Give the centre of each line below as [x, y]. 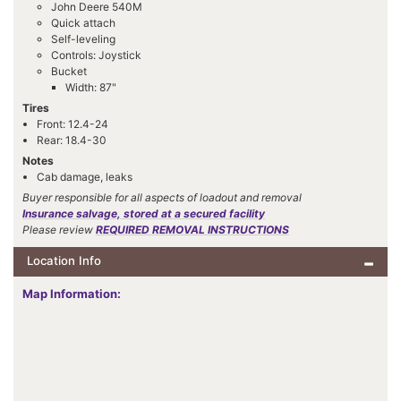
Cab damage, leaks [85, 177]
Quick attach [83, 23]
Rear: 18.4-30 [72, 141]
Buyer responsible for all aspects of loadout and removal [162, 198]
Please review [59, 230]
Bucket [69, 72]
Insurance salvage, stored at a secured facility [144, 214]
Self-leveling [83, 39]
